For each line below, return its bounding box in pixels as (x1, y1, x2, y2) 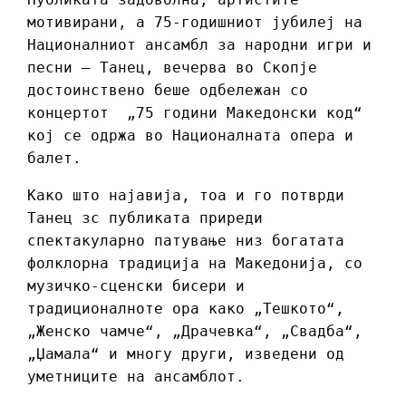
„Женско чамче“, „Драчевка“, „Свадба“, (27, 323, 362, 341)
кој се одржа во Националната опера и (27, 127, 353, 145)
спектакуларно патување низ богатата (27, 232, 344, 250)
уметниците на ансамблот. (27, 368, 245, 386)
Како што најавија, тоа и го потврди (27, 187, 344, 205)
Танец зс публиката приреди (27, 209, 263, 227)
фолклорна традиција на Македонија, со (27, 255, 362, 273)
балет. (27, 150, 82, 168)
